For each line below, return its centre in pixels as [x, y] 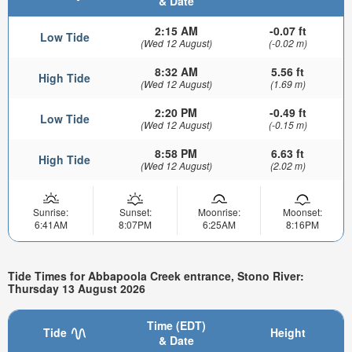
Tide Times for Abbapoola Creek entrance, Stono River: [156, 275]
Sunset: [135, 212]
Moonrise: [219, 212]
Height [288, 332]
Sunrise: [51, 212]
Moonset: [302, 212]
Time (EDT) [176, 325]
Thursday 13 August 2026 [77, 288]
